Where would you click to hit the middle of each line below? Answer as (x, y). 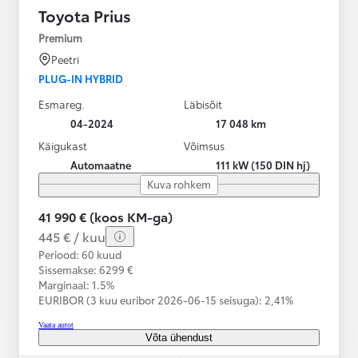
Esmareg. (62, 103)
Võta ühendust (179, 337)
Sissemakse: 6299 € (86, 269)
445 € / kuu (72, 236)
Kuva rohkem (179, 183)
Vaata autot (56, 324)
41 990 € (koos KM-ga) (105, 216)
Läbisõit (203, 103)
